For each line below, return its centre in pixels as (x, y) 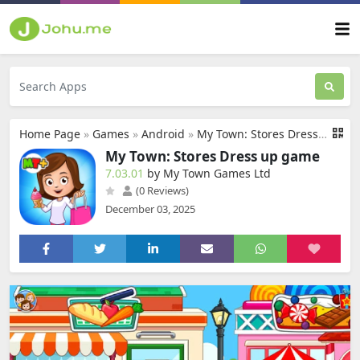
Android (163, 134)
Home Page (50, 134)
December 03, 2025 (150, 209)
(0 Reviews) (161, 190)
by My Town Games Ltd (209, 173)
